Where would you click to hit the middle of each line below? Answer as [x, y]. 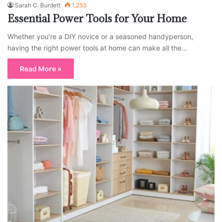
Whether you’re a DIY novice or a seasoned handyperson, [100, 37]
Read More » [41, 69]
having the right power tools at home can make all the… [97, 48]
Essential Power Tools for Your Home [97, 19]
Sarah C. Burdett [38, 5]
